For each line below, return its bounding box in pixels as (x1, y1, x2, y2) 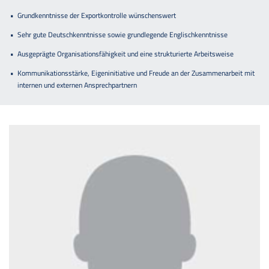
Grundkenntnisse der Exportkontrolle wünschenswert (17, 10, 177, 22)
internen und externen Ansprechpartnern (17, 79, 138, 91)
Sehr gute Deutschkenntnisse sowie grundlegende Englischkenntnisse (17, 29, 228, 41)
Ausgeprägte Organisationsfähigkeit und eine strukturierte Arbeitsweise (17, 48, 234, 60)
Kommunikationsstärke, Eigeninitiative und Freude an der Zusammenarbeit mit (17, 67, 255, 79)
